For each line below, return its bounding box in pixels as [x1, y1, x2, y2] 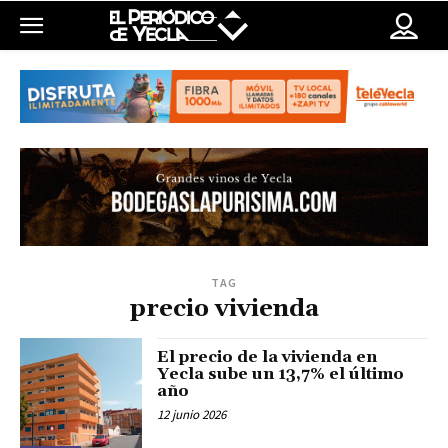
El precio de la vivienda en [157, 347, 378, 368]
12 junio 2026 [157, 406, 227, 424]
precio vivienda [129, 294, 319, 325]
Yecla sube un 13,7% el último [157, 364, 405, 385]
